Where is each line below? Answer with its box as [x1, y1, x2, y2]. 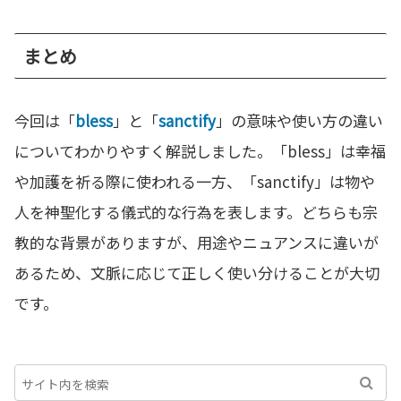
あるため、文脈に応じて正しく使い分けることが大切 [14, 261, 380, 285]
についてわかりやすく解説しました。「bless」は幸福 [14, 140, 386, 163]
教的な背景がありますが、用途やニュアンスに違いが [14, 231, 379, 254]
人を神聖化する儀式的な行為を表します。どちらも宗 [14, 200, 378, 224]
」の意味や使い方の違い [216, 109, 383, 132]
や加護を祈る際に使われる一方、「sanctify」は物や [14, 170, 375, 193]
